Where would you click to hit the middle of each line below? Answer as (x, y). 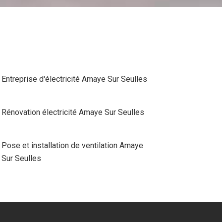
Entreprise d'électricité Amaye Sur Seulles (74, 79)
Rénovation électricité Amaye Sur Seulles (73, 112)
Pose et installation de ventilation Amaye (72, 145)
